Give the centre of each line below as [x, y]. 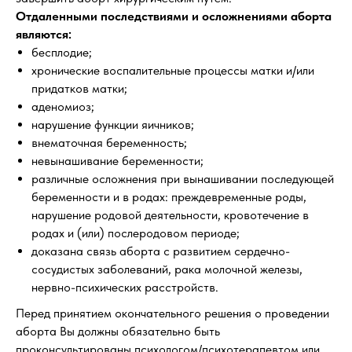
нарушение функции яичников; [113, 125]
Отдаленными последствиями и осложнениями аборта [174, 16]
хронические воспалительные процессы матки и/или [173, 70]
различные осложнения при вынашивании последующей [183, 179]
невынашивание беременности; [117, 161]
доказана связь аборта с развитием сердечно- [161, 251]
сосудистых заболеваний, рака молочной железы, [167, 269]
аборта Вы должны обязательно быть [118, 331]
